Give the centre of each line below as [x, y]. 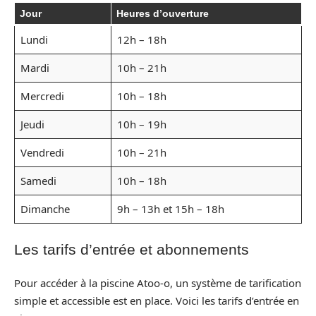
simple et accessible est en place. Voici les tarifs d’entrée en [157, 300]
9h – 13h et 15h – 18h [170, 209]
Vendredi [42, 152]
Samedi [38, 181]
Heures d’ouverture [163, 13]
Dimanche [45, 209]
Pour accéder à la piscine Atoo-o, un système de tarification [158, 283]
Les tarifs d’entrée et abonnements [132, 249]
